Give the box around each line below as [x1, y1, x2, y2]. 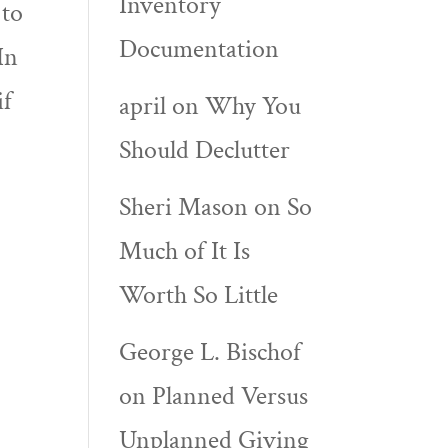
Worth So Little [119, 278, 279, 312]
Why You [205, 89, 302, 123]
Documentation [119, 32, 286, 66]
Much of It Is [119, 234, 251, 268]
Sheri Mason [119, 190, 249, 224]
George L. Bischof [119, 335, 302, 369]
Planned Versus [152, 379, 309, 413]
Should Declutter [119, 133, 291, 167]
